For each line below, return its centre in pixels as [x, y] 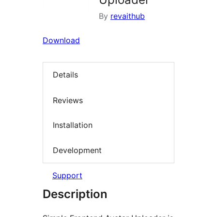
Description [75, 194]
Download [61, 40]
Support [67, 176]
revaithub [128, 16]
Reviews [68, 100]
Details [65, 75]
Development [77, 150]
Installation [73, 125]
